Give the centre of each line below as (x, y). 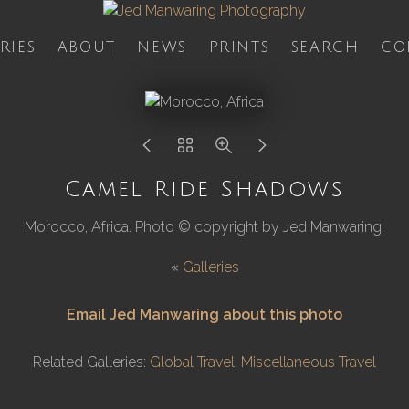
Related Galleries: (91, 362)
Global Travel (192, 362)
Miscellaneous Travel (309, 362)
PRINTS (239, 47)
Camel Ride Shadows (204, 189)
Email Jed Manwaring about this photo (204, 315)
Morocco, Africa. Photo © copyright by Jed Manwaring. (204, 227)
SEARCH (325, 47)
